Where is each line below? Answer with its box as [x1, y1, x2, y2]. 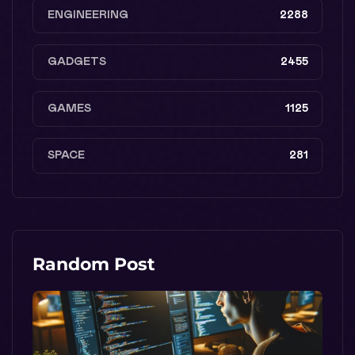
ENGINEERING [48, 9, 128, 21]
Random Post [32, 253, 155, 275]
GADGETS [48, 55, 106, 67]
